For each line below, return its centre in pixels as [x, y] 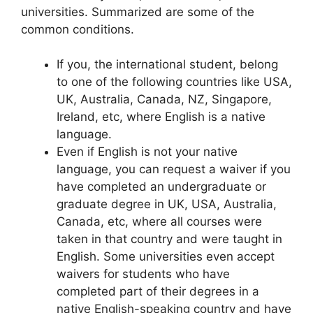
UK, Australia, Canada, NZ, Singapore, [164, 99]
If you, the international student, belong [167, 64]
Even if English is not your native [147, 152]
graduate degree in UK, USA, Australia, [167, 204]
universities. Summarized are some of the [138, 12]
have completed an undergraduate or [161, 187]
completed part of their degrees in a [158, 291]
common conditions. [78, 29]
